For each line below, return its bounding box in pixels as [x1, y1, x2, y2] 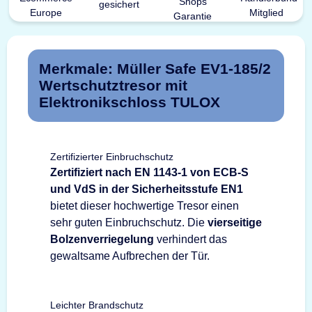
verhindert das [154, 233, 227, 245]
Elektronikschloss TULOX [39, 93, 220, 110]
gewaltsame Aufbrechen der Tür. [50, 249, 210, 262]
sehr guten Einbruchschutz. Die [50, 216, 208, 228]
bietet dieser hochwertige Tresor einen [50, 199, 239, 212]
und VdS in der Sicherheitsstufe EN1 [50, 182, 243, 195]
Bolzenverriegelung [50, 233, 154, 245]
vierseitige [208, 216, 262, 228]
